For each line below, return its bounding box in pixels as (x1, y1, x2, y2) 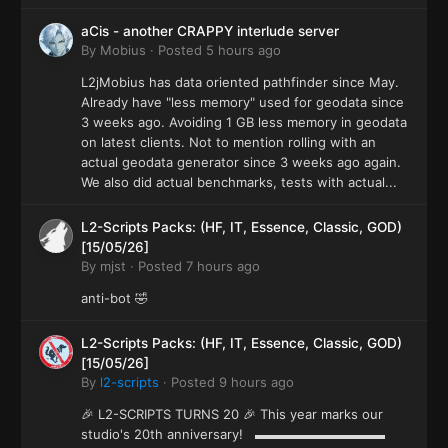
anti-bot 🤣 (81, 289, 148, 306)
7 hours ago (186, 257, 260, 274)
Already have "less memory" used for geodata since (81, 93, 404, 110)
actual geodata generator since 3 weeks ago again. (81, 153, 401, 170)
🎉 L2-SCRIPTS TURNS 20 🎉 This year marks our (81, 405, 383, 422)
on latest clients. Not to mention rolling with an (81, 133, 376, 150)
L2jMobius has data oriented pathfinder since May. (81, 73, 399, 90)
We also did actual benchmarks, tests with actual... (81, 173, 397, 190)
